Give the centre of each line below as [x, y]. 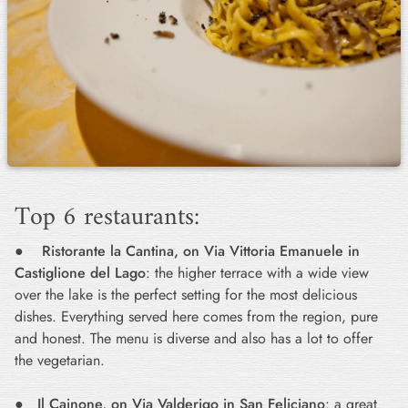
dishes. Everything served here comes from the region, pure [196, 316]
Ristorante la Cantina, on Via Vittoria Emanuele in [201, 251]
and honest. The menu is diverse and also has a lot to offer [194, 338]
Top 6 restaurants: [107, 218]
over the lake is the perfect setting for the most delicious [186, 295]
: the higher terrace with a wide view [257, 273]
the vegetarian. [60, 360]
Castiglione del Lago [80, 273]
